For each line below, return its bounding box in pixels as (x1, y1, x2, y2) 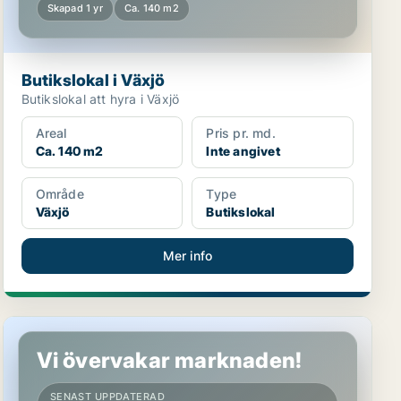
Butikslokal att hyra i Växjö (21, 91, 180, 107)
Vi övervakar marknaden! (36, 347, 303, 373)
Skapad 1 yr (47, 2, 103, 14)
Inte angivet (206, 143, 280, 158)
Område (35, 186, 84, 201)
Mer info (162, 248, 213, 263)
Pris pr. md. (206, 125, 276, 141)
